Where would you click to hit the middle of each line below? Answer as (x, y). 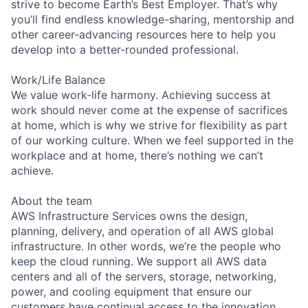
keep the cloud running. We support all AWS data (139, 261)
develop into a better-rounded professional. (125, 49)
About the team (52, 200)
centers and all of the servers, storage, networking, (144, 276)
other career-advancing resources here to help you (143, 34)
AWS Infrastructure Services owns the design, (129, 216)
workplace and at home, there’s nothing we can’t (137, 155)
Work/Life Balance (58, 79)
